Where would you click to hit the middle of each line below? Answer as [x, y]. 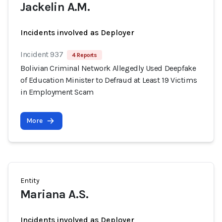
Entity [30, 181]
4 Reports [84, 55]
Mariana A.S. [55, 194]
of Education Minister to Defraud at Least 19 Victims [109, 80]
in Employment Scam [57, 92]
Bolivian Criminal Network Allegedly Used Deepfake [108, 68]
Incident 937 [42, 54]
